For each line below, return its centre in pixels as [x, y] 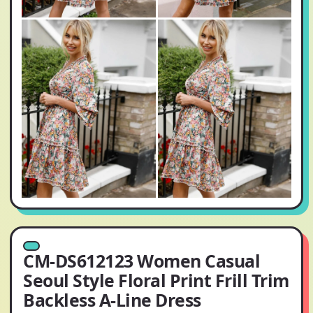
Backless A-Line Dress [112, 299]
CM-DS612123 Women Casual [142, 260]
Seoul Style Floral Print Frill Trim [156, 280]
